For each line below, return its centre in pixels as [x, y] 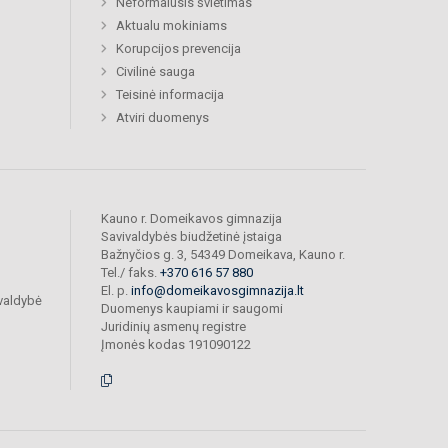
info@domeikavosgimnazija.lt [217, 291]
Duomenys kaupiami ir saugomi [192, 309]
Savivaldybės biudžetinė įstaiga [191, 237]
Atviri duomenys [162, 118]
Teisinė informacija [170, 95]
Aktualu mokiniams [171, 26]
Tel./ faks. [130, 273]
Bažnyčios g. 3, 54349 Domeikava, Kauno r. [223, 255]
